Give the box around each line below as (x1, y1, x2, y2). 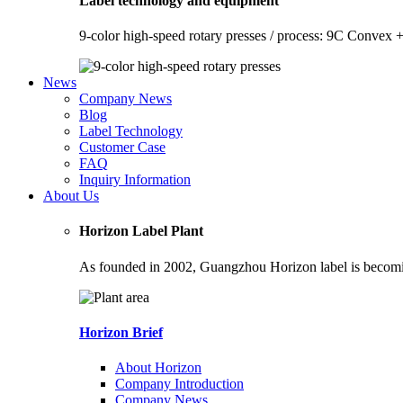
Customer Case (79, 139, 166, 156)
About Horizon (115, 360, 201, 376)
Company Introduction (115, 376, 244, 392)
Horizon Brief (79, 324, 163, 340)
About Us (43, 188, 99, 204)
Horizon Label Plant (79, 223, 203, 239)
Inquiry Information (79, 172, 191, 188)
